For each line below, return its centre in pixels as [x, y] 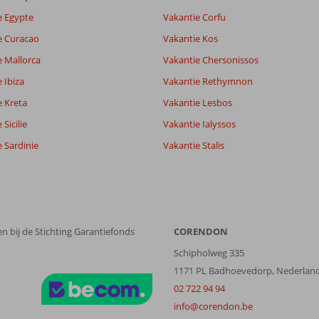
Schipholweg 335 [209, 252]
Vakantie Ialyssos [199, 124]
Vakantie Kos [190, 38]
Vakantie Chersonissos [211, 59]
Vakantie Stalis [194, 145]
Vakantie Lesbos [198, 102]
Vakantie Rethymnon [208, 81]
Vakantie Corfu [194, 17]
